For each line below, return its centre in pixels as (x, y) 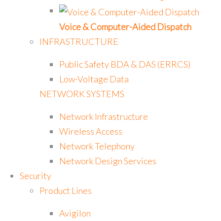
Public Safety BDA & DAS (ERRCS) (125, 64)
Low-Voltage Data (94, 79)
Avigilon (75, 213)
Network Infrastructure (104, 116)
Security (36, 175)
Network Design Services (108, 161)
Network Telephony (97, 146)
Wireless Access (91, 131)
